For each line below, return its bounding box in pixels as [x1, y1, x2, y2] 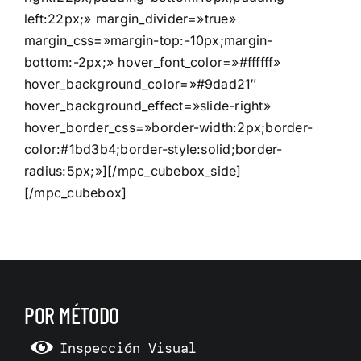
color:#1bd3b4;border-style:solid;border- [24, 140, 283, 157]
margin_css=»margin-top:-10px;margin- [24, 31, 273, 48]
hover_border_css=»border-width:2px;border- [24, 118, 313, 135]
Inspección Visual [59, 338, 197, 357]
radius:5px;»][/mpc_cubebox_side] [24, 162, 242, 179]
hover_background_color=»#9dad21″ [24, 75, 257, 92]
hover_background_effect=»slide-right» [24, 97, 271, 114]
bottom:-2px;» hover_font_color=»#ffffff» [24, 53, 281, 70]
